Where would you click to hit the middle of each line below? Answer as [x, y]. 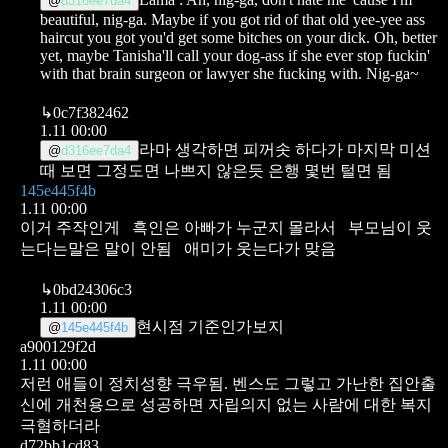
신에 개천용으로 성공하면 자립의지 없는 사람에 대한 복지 [226, 404]
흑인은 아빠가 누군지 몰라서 [234, 227]
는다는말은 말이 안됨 [96, 248]
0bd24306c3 [92, 289]
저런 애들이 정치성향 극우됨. [124, 383]
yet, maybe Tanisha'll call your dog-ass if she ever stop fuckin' [235, 55]
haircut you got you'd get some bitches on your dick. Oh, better [238, 37]
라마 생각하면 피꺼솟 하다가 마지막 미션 [285, 149]
